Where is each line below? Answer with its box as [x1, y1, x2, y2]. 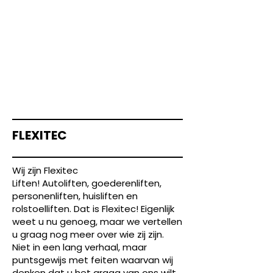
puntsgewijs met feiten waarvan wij [12, 253, 173, 266]
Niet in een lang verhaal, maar [12, 241, 147, 253]
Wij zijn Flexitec [12, 164, 78, 177]
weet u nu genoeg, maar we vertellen [12, 215, 182, 228]
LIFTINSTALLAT [62, 71, 133, 83]
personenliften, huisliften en [12, 190, 138, 202]
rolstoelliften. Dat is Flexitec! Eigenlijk [12, 202, 174, 215]
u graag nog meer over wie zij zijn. [12, 228, 164, 241]
